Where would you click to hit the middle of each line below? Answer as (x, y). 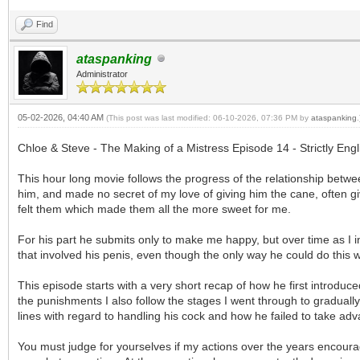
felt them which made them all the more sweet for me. (154, 209)
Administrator (102, 74)
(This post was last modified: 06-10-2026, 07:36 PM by (209, 117)
